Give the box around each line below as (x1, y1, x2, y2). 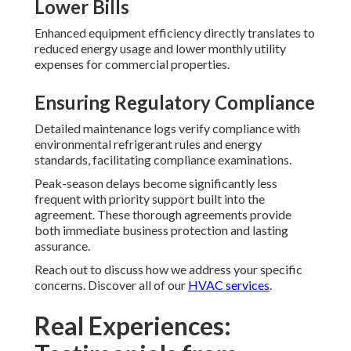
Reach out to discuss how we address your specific (34, 262, 302, 277)
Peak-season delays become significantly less (34, 175, 277, 191)
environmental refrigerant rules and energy (34, 136, 262, 152)
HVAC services (188, 277, 270, 293)
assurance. (34, 238, 90, 254)
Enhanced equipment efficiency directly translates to (34, 25, 315, 41)
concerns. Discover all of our (34, 277, 188, 293)
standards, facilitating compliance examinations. (34, 152, 291, 168)
